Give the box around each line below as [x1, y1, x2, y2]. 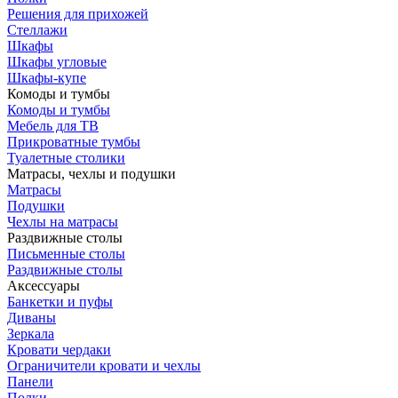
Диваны [7, 309, 56, 325]
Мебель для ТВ [7, 117, 99, 133]
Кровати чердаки [7, 341, 111, 357]
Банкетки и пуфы [7, 293, 113, 309]
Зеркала [7, 325, 54, 341]
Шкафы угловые [7, 53, 107, 69]
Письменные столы [7, 245, 125, 261]
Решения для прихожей [7, 5, 148, 21]
